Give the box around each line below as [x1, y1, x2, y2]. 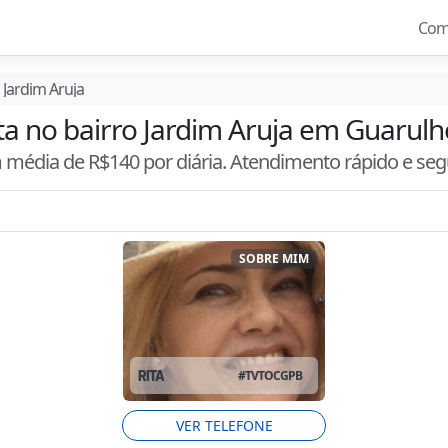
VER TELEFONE [175, 415, 273, 435]
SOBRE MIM [239, 249, 310, 267]
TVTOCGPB [245, 366, 303, 384]
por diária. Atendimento [138, 148, 344, 175]
